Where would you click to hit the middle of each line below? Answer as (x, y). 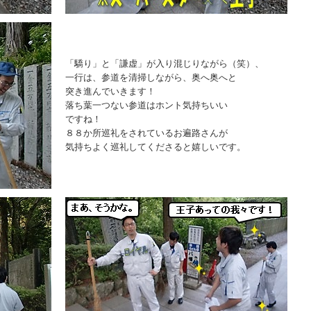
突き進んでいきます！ (110, 91)
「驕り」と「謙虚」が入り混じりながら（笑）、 (165, 64)
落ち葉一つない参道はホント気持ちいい (146, 105)
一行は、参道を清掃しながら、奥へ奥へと (151, 77)
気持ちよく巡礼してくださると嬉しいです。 (155, 147)
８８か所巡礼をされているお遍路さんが (146, 133)
